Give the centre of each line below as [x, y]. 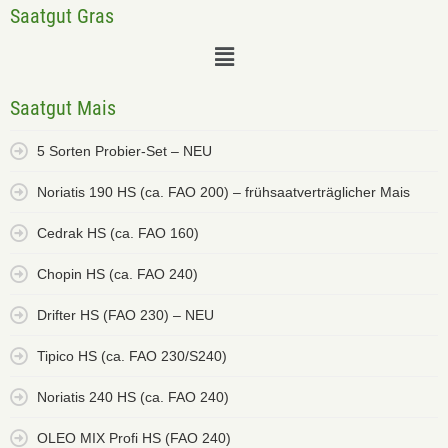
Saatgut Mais [63, 108]
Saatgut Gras [62, 15]
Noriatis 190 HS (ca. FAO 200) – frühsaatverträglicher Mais [223, 192]
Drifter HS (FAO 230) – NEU [125, 315]
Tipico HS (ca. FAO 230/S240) [132, 356]
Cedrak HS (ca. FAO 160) [118, 233]
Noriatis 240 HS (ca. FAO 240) [133, 397]
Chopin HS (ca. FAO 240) [117, 274]
